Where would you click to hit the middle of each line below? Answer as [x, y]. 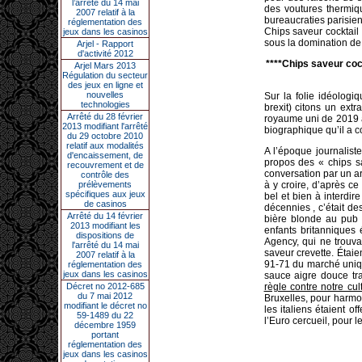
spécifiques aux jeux [105, 194]
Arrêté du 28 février [105, 116]
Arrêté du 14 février [105, 216]
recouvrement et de [105, 165]
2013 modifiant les [105, 225]
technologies [105, 104]
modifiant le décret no [105, 305]
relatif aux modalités [105, 145]
